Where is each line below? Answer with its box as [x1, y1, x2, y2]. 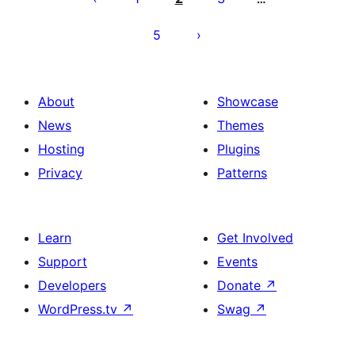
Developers [38, 277, 106, 293]
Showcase [217, 94, 278, 109]
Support [38, 254, 87, 269]
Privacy [38, 165, 82, 181]
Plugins [217, 141, 260, 157]
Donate [217, 277, 265, 293]
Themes [217, 117, 264, 133]
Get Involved [217, 230, 293, 246]
